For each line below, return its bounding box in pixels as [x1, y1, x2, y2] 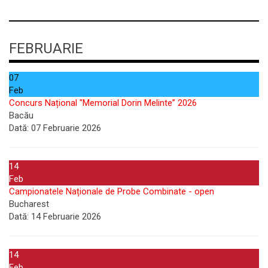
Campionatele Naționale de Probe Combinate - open [9, 185, 214, 197]
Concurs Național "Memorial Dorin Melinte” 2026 [9, 97, 197, 108]
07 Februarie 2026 [29, 122, 101, 133]
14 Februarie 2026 [29, 211, 101, 222]
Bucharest [9, 198, 49, 209]
